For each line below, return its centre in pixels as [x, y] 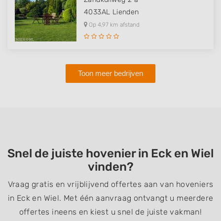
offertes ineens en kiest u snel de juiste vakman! [110, 212]
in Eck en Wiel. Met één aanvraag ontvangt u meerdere [110, 198]
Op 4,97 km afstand [113, 25]
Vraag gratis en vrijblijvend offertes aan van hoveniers [110, 184]
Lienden [126, 12]
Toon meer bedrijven [110, 74]
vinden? [110, 167]
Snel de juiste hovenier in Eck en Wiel [110, 154]
